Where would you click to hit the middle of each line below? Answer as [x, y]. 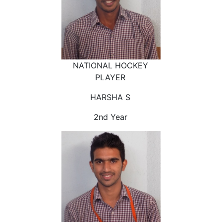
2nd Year [110, 117]
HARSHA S [110, 97]
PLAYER [110, 77]
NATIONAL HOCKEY [110, 65]
